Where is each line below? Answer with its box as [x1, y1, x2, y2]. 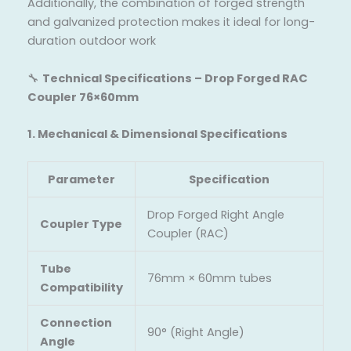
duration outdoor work [27, 33, 156, 49]
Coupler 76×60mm [27, 89, 139, 105]
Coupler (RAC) [147, 226, 229, 242]
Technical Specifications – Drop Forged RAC [42, 70, 308, 86]
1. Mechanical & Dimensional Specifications [27, 126, 288, 142]
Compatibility [39, 280, 123, 296]
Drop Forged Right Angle [147, 207, 284, 223]
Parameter [48, 172, 115, 188]
